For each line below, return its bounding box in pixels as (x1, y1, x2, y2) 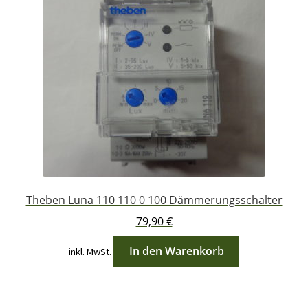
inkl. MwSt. (68, 245, 111, 258)
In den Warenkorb (129, 243, 224, 258)
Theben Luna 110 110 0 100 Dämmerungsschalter (25, 192, 283, 208)
